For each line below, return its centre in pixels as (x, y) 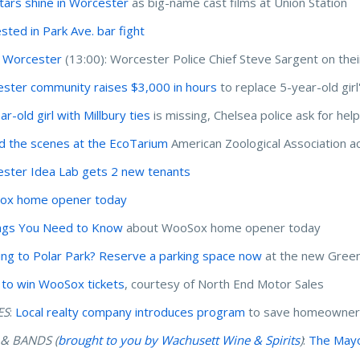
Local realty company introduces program (131, 311)
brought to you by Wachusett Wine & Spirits (179, 340)
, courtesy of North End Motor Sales (225, 283)
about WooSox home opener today (222, 227)
